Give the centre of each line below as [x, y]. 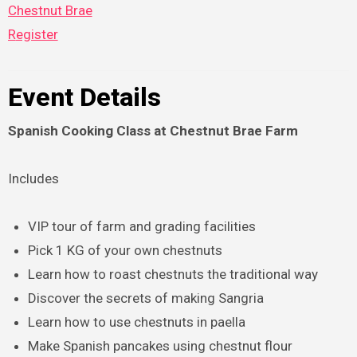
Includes [33, 179]
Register [37, 34]
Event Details [84, 97]
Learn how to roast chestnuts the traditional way [173, 275]
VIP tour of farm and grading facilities [142, 227]
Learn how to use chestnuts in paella [137, 322]
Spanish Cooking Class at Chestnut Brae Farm [153, 131]
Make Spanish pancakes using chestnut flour [161, 346]
